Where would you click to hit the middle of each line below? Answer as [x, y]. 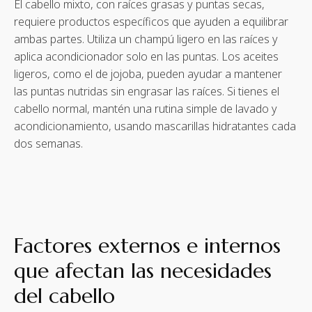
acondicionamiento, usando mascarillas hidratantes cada [155, 126]
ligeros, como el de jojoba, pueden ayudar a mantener [148, 74]
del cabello [64, 296]
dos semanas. [48, 144]
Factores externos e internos [147, 246]
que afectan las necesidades [143, 271]
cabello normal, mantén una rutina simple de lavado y [146, 109]
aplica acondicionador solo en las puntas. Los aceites [146, 57]
